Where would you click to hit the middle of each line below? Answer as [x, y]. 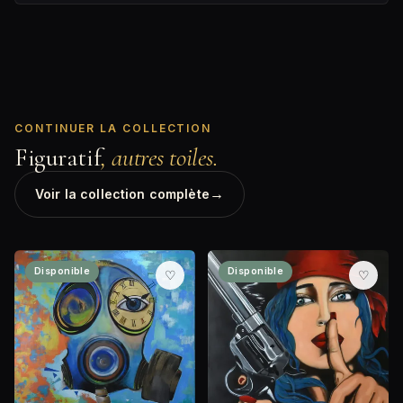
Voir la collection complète [122, 194]
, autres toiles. [160, 158]
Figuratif [58, 158]
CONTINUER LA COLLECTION [113, 129]
